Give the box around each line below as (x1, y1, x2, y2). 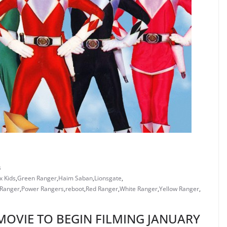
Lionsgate (94, 174, 122, 182)
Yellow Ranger (159, 184, 199, 193)
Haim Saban (58, 174, 93, 182)
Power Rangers (21, 184, 64, 193)
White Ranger (120, 184, 158, 193)
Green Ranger (17, 174, 57, 182)
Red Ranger (86, 184, 118, 193)
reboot (65, 184, 84, 193)
